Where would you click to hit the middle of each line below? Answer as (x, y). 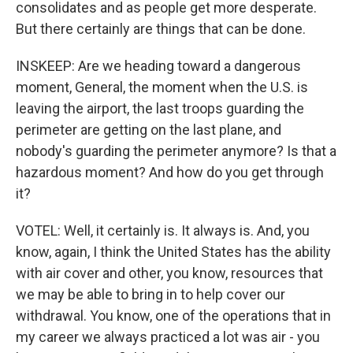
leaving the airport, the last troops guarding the (160, 108)
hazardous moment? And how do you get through (170, 172)
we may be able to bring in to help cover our (150, 294)
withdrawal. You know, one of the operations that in (173, 316)
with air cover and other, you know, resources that (169, 273)
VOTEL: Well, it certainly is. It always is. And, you (163, 230)
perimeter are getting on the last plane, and (149, 130)
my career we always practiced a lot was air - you (168, 337)
